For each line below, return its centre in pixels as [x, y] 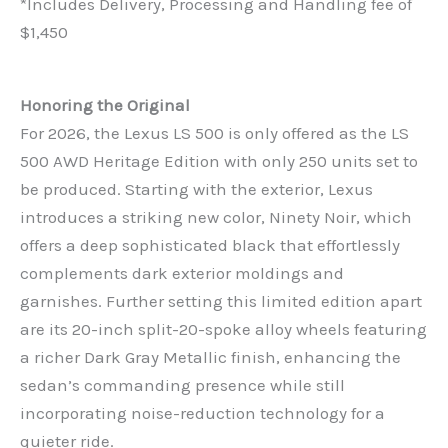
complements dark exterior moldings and [182, 273]
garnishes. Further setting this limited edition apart [221, 301]
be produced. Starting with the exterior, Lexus [196, 189]
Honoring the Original [105, 105]
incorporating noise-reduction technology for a [202, 413]
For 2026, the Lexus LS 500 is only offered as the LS [214, 133]
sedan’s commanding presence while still [182, 385]
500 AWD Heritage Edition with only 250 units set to [219, 161]
